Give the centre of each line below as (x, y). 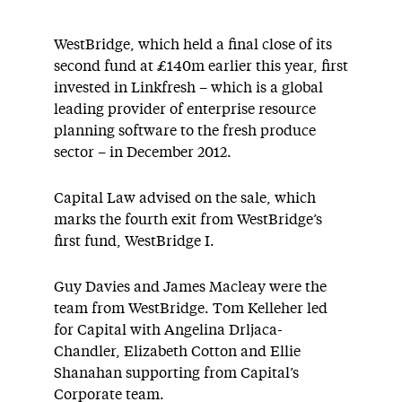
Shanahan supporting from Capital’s (176, 373)
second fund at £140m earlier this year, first (201, 66)
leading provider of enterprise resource (185, 109)
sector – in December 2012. (143, 153)
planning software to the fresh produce (185, 131)
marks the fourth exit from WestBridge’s (188, 220)
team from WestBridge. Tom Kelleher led (191, 309)
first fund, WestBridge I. (134, 241)
